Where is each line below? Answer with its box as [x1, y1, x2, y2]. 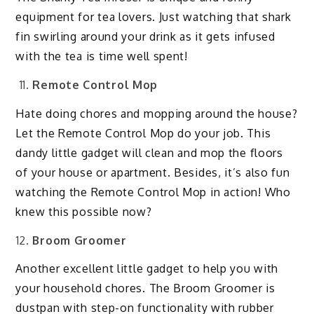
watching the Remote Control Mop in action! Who [15, 184, 291, 199]
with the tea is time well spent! [15, 49, 188, 64]
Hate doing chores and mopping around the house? [15, 106, 298, 121]
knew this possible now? [15, 204, 152, 219]
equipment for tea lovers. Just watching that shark [15, 10, 292, 25]
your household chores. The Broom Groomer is [15, 281, 275, 296]
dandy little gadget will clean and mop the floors [15, 145, 283, 160]
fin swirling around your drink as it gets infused [15, 29, 275, 44]
